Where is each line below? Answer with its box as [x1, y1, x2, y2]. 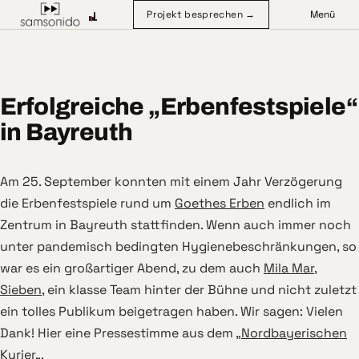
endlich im [264, 195, 331, 212]
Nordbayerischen [241, 325, 347, 341]
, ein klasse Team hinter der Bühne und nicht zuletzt [42, 281, 357, 298]
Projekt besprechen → [147, 8, 256, 21]
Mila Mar [264, 260, 314, 276]
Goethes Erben [175, 195, 264, 212]
